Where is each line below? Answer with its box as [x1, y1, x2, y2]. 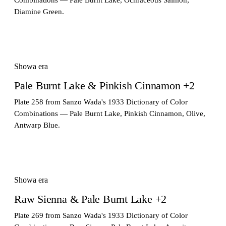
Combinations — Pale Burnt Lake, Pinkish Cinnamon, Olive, [14, 109, 205, 118]
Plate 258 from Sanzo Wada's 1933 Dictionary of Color [14, 97, 188, 106]
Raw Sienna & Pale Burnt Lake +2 [14, 192, 167, 205]
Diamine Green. [14, 7, 64, 16]
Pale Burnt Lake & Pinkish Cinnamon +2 [14, 79, 195, 92]
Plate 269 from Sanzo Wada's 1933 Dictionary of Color [14, 211, 188, 219]
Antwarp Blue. [14, 121, 60, 129]
